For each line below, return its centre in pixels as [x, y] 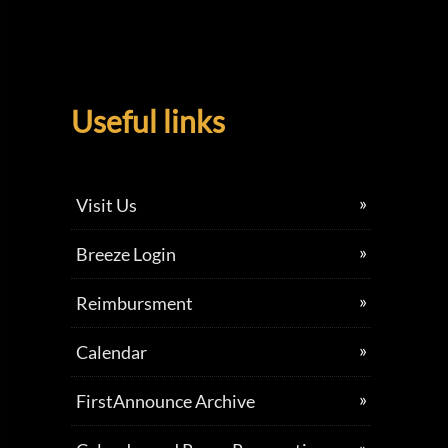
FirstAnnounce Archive [165, 401]
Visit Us [106, 205]
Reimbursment [134, 303]
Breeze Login [125, 254]
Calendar [111, 352]
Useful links [147, 121]
